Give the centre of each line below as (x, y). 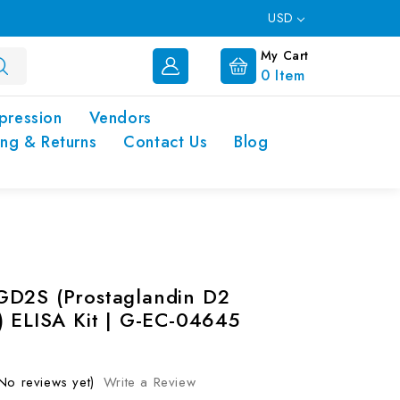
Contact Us (166, 142)
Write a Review (150, 382)
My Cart (284, 55)
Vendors (120, 118)
